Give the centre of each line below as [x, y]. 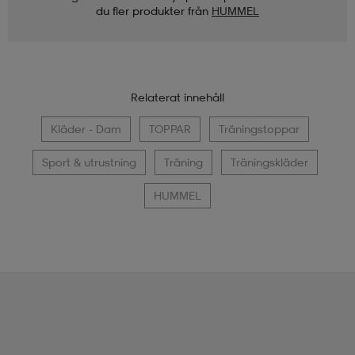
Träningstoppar [259, 128]
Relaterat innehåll [177, 97]
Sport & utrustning [89, 162]
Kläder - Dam [86, 128]
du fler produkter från [152, 10]
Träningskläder [269, 162]
